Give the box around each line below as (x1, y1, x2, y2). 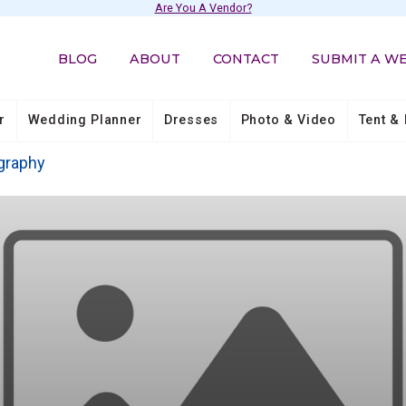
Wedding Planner (27, 111, 142, 128)
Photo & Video (240, 111, 336, 128)
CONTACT (213, 50, 280, 67)
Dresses (164, 111, 218, 128)
